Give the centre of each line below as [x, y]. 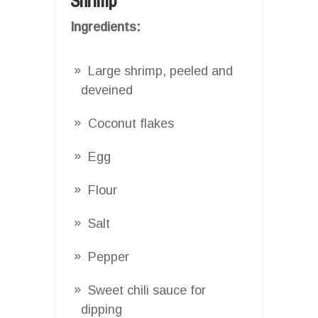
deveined [107, 90]
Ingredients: [105, 27]
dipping [102, 309]
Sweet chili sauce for [147, 290]
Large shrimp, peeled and [160, 71]
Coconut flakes [131, 123]
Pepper [109, 257]
